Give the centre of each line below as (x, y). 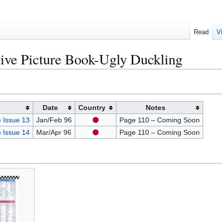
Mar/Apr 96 (54, 132)
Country (92, 108)
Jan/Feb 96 (54, 120)
